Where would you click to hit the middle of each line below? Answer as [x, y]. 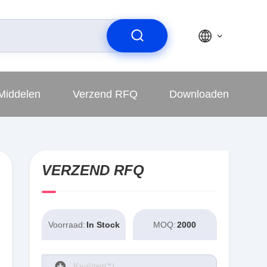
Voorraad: [66, 225]
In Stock [103, 225]
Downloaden [199, 94]
